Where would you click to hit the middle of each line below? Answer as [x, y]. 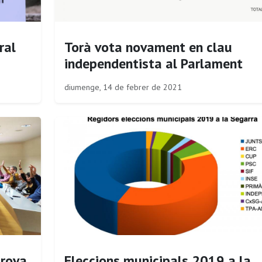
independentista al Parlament [153, 63]
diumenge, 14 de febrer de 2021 [123, 87]
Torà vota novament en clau [148, 47]
